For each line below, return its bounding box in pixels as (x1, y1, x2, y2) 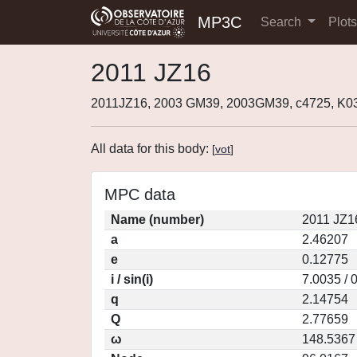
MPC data (104, 186, 175, 203)
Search (261, 15, 304, 29)
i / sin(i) (111, 273, 153, 286)
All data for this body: (91, 142, 212, 155)
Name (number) (111, 213, 204, 226)
